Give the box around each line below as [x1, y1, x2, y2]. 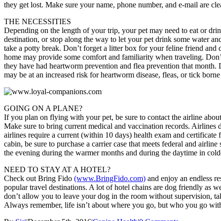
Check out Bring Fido [4, 174, 74, 183]
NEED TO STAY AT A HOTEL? [4, 165, 110, 174]
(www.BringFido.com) [74, 174, 146, 183]
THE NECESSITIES [4, 17, 71, 26]
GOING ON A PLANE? [4, 104, 82, 113]
